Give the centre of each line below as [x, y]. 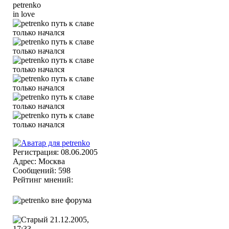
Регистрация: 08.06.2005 [55, 152]
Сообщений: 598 [42, 170]
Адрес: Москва [39, 161]
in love [24, 14]
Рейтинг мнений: [44, 180]
